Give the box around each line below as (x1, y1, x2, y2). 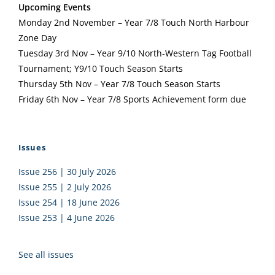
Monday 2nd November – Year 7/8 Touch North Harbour (18, 17, 249, 28)
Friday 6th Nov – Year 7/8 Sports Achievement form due (18, 93, 246, 105)
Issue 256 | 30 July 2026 (18, 166, 116, 177)
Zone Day (18, 32, 56, 44)
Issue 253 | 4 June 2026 (18, 212, 115, 223)
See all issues (18, 249, 74, 260)
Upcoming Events (18, 1, 93, 13)
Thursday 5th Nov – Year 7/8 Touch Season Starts (18, 78, 220, 90)
